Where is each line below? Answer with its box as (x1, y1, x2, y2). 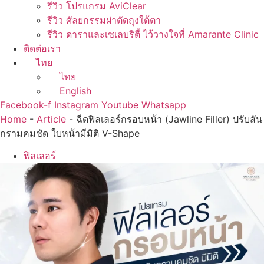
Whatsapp (141, 99, 186, 111)
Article (37, 113, 66, 125)
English (59, 85, 91, 97)
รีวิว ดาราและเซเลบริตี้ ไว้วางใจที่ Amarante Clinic (47, 28, 259, 40)
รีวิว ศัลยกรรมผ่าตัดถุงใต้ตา (47, 14, 161, 26)
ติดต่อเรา (24, 42, 61, 54)
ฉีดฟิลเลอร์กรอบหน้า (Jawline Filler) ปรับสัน (76, 113, 262, 125)
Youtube (101, 99, 138, 111)
